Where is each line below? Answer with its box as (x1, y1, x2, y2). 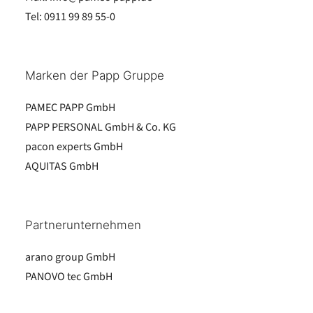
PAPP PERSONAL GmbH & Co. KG (25, 119, 176, 135)
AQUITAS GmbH (25, 159, 99, 174)
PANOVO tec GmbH (25, 269, 112, 284)
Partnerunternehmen (25, 218, 141, 232)
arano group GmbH (25, 249, 115, 265)
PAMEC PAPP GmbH (25, 100, 115, 115)
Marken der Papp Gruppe (25, 68, 164, 82)
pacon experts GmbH (25, 139, 123, 154)
